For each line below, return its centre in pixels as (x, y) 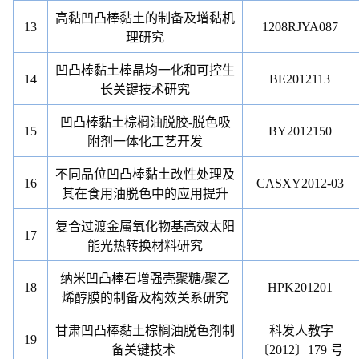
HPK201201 (300, 287)
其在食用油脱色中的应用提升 (145, 194)
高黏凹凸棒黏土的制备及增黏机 (145, 18)
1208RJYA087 (300, 27)
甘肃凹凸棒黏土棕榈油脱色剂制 (145, 331)
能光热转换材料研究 (145, 246)
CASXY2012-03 (300, 183)
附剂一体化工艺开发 (145, 141)
